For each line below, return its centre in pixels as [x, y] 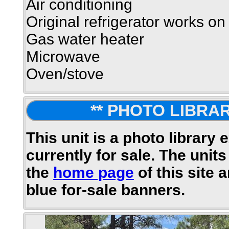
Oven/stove [65, 74]
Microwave [63, 56]
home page [94, 173]
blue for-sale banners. [106, 190]
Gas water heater [85, 39]
